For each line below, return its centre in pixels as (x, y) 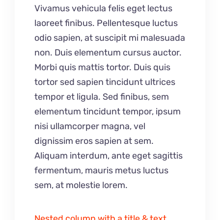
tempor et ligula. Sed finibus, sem (102, 97)
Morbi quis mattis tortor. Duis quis (102, 68)
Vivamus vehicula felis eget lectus (103, 9)
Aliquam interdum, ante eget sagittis (109, 156)
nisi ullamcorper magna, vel (90, 126)
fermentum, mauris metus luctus (101, 171)
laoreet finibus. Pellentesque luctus (106, 23)
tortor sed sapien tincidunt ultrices (105, 82)
